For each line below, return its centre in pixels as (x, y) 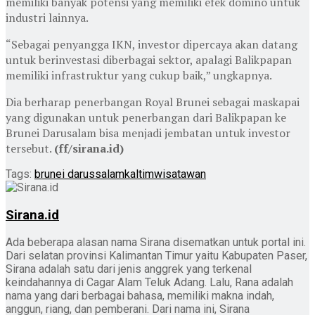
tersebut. (30, 148)
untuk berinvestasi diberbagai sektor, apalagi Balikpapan (149, 59)
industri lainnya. (47, 17)
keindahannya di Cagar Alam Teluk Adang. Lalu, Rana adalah (149, 283)
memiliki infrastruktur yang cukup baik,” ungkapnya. (139, 75)
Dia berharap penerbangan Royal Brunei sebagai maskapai (153, 102)
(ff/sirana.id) (89, 148)
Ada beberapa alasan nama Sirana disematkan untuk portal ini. (156, 243)
